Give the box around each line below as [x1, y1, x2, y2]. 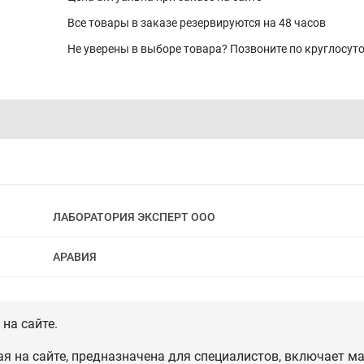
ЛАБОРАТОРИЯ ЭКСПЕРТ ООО [53, 210, 215, 223]
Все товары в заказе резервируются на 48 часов [67, 15, 326, 29]
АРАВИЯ [53, 249, 97, 263]
